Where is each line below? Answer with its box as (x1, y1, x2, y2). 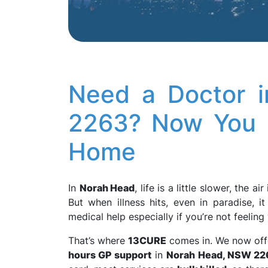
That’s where (68, 234, 128, 246)
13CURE (128, 234, 166, 246)
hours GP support (68, 249, 151, 261)
